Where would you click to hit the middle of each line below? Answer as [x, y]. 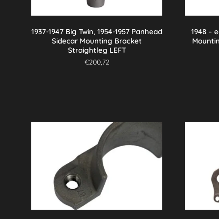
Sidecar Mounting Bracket [97, 41]
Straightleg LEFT [97, 50]
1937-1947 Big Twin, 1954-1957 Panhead [97, 31]
